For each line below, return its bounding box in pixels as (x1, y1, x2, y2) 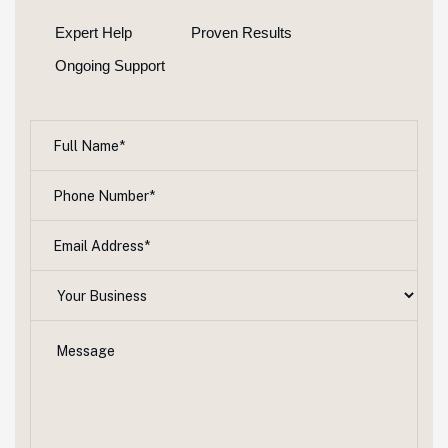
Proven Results (191, 24, 292, 41)
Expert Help (55, 24, 132, 41)
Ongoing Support (55, 57, 165, 74)
